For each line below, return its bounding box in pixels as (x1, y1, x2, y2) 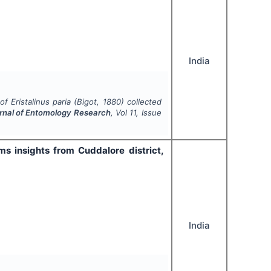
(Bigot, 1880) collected (71, 97, 162, 107)
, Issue (136, 108, 162, 118)
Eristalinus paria (10, 97, 71, 107)
